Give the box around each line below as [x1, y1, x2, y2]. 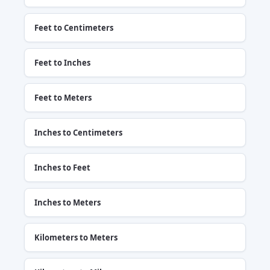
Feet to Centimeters [34, 22, 113, 33]
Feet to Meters [34, 92, 92, 103]
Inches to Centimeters [34, 127, 122, 138]
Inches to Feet [34, 162, 90, 173]
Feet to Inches [34, 57, 90, 68]
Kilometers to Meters [34, 231, 118, 243]
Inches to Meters [34, 196, 101, 208]
